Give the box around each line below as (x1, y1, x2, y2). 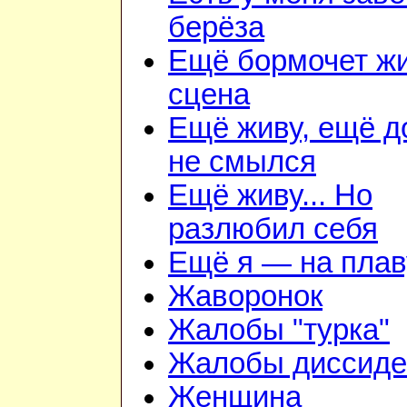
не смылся (168, 145, 316, 179)
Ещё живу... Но (168, 179, 372, 213)
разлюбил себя (168, 213, 378, 246)
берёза (168, 11, 264, 45)
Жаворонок (168, 280, 323, 313)
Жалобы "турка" (168, 313, 390, 347)
